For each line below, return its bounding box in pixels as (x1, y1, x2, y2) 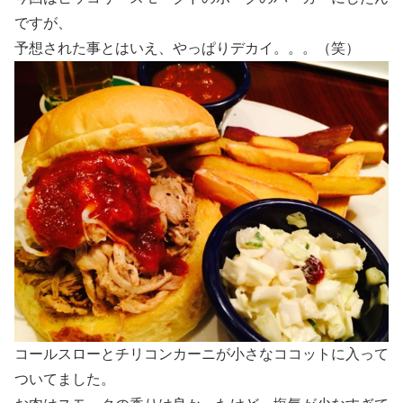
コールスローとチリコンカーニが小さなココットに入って (14, 346, 389, 363)
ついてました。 (14, 372, 115, 388)
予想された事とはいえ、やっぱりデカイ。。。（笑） (14, 40, 360, 57)
